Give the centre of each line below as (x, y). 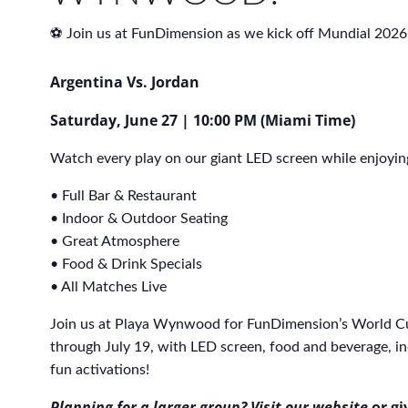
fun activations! (100, 370)
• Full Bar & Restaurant (123, 196)
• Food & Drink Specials (126, 265)
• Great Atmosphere (115, 242)
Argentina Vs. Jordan (125, 82)
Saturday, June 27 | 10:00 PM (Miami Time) (203, 121)
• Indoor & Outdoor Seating (139, 219)
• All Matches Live (108, 287)
